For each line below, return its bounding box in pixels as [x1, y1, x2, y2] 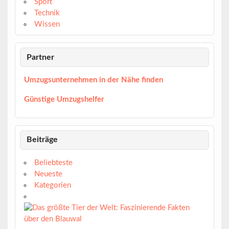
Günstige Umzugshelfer [24, 95, 104, 103]
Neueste [34, 170, 62, 178]
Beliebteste [34, 159, 73, 167]
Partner [27, 53, 55, 61]
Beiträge [27, 135, 58, 144]
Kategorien [34, 181, 71, 190]
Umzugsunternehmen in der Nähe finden [24, 76, 163, 84]
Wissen [34, 20, 60, 29]
